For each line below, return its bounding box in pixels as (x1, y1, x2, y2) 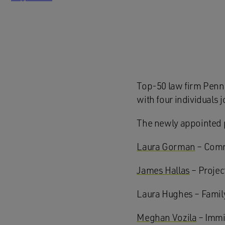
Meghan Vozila (137, 211, 197, 223)
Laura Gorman (137, 141, 195, 153)
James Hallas (137, 164, 190, 176)
